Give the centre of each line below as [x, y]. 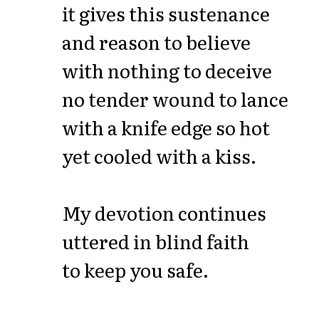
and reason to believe [156, 41]
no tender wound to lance [175, 98]
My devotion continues [164, 212]
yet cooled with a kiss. [159, 155]
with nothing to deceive [167, 70]
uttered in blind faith [155, 241]
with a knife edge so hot [166, 127]
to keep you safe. [135, 269]
